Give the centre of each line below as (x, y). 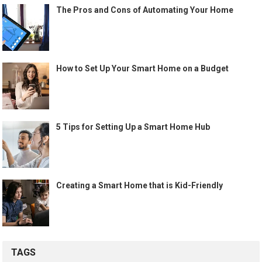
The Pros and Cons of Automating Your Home (145, 10)
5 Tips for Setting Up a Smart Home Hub (133, 127)
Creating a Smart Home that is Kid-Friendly (140, 186)
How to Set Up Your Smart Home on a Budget (143, 69)
